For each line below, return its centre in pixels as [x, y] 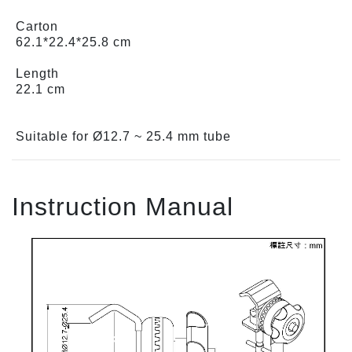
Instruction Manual [123, 206]
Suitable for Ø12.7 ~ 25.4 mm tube [123, 136]
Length [37, 73]
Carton [37, 26]
